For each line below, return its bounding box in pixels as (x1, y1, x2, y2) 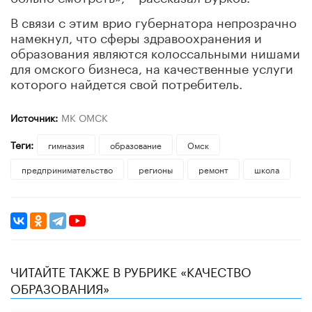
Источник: (10, 109, 58, 125)
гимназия (47, 137, 84, 151)
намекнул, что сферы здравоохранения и (10, 26, 262, 46)
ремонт (198, 162, 228, 175)
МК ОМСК (61, 109, 108, 125)
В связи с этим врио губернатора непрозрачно (10, 10, 297, 31)
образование (109, 137, 162, 151)
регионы (138, 162, 173, 175)
